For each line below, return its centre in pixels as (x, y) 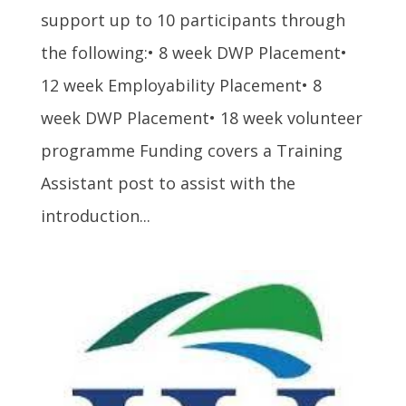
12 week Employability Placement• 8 (181, 86)
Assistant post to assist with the (168, 184)
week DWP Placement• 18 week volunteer (201, 118)
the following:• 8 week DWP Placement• (193, 53)
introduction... (95, 216)
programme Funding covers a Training (191, 151)
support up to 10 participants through (193, 20)
